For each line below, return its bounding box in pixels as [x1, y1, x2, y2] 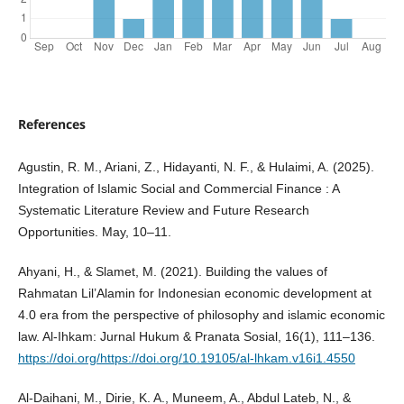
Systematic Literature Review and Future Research [17, 203, 309, 218]
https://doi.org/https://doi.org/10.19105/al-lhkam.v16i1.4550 [17, 351, 355, 366]
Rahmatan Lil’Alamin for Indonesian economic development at [17, 286, 372, 301]
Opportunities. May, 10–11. [17, 225, 171, 240]
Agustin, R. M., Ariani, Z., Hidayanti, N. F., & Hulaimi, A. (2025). [17, 160, 374, 175]
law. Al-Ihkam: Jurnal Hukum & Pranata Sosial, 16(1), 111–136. [17, 329, 375, 344]
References [17, 115, 86, 133]
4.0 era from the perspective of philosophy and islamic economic [17, 308, 385, 323]
